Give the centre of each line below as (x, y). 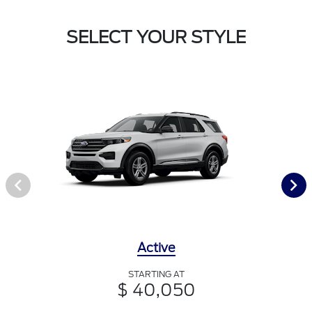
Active (156, 248)
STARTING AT (156, 274)
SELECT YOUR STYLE (156, 38)
